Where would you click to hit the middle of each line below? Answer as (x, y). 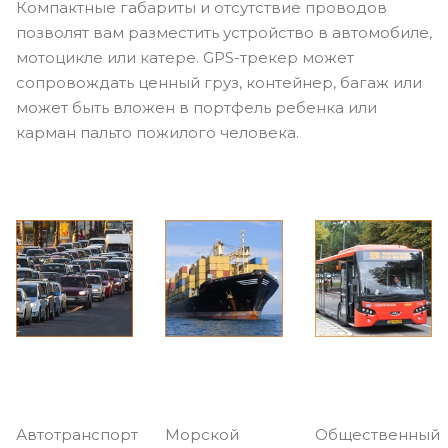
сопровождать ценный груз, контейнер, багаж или (219, 82)
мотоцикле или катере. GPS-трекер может (185, 57)
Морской (202, 435)
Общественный (377, 435)
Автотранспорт (77, 435)
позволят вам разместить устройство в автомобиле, (224, 32)
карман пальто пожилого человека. (157, 132)
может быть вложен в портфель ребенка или (196, 107)
